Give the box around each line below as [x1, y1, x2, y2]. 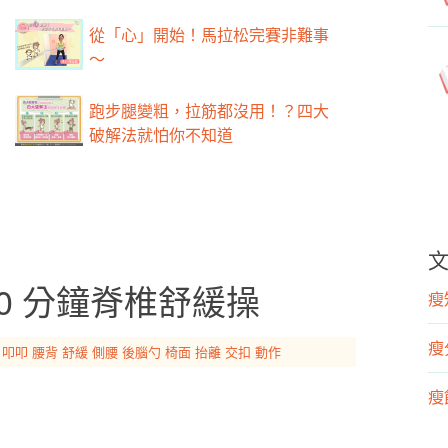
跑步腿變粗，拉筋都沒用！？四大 [89, 99, 330, 123]
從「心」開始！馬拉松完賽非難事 [89, 23, 330, 47]
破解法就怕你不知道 [89, 123, 234, 147]
